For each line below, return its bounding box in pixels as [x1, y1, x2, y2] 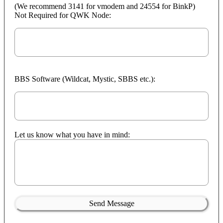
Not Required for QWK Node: [14, 10, 111, 19]
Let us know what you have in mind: [14, 130, 130, 139]
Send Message [89, 199, 134, 208]
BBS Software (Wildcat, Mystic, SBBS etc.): [14, 74, 155, 83]
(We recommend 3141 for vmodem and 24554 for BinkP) [14, 1, 195, 10]
